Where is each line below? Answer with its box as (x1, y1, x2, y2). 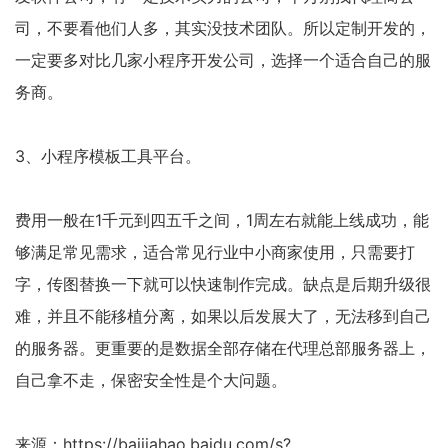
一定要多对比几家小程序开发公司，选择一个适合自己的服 (15, 50, 431, 70)
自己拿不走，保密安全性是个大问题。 (15, 370, 287, 390)
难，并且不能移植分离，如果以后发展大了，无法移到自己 (15, 306, 431, 326)
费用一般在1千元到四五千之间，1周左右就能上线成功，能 (15, 210, 429, 230)
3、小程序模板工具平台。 (15, 146, 201, 166)
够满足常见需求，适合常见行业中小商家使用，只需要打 (15, 242, 415, 262)
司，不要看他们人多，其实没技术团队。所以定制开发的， (15, 18, 431, 38)
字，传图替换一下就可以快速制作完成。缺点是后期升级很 (15, 274, 431, 294)
